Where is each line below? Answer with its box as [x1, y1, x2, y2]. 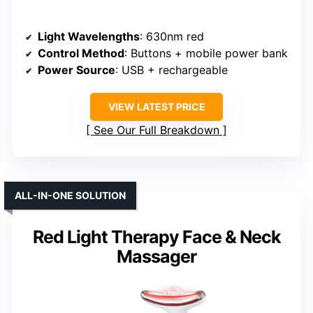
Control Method [38, 45, 124, 60]
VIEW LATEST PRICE [108, 100, 205, 112]
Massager [117, 245, 196, 267]
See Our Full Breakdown [94, 122, 219, 137]
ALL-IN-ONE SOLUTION [15, 189, 126, 201]
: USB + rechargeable [115, 62, 228, 77]
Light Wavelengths [38, 29, 140, 43]
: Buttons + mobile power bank [124, 45, 288, 60]
